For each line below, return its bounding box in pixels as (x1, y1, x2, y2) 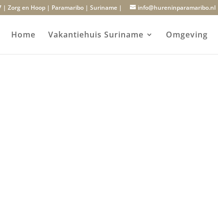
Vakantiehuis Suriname (48, 29, 144, 40)
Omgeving (165, 29, 208, 40)
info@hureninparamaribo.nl (138, 3, 216, 12)
